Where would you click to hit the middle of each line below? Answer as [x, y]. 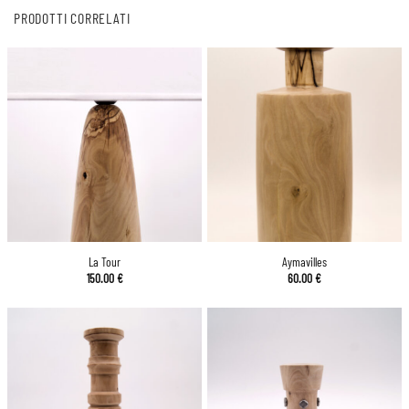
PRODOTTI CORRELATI [72, 17]
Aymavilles [304, 262]
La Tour [105, 262]
